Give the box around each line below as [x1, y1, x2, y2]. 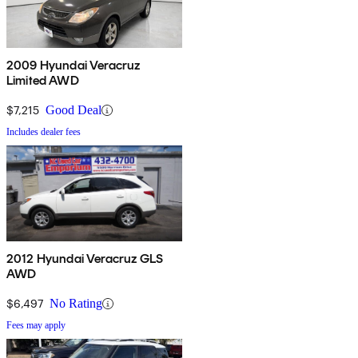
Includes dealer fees [6, 126, 81, 138]
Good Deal [46, 103, 101, 117]
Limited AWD [6, 73, 79, 89]
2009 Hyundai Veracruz [6, 58, 141, 74]
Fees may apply [6, 320, 66, 332]
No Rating [50, 296, 102, 311]
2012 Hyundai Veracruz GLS [6, 251, 163, 267]
